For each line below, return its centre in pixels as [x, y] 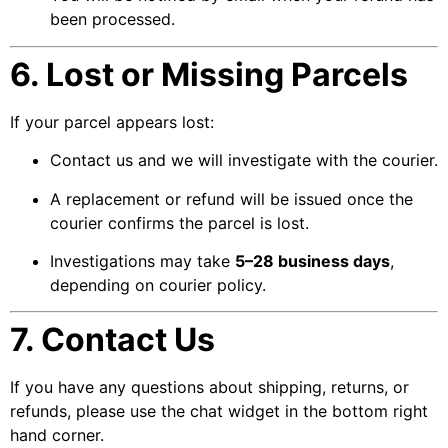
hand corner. [57, 435]
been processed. [112, 19]
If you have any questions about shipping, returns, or [209, 387]
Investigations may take [142, 260]
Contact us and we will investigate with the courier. [244, 160]
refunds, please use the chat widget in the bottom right [219, 411]
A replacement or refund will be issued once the [231, 198]
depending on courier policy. [158, 284]
